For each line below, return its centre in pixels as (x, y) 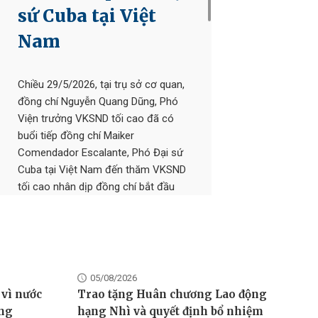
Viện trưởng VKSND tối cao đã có (95, 119)
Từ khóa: (40, 286)
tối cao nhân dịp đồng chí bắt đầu (96, 187)
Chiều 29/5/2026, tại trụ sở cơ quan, (101, 84)
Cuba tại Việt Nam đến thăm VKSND (102, 170)
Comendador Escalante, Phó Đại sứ (100, 153)
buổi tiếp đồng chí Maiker (76, 136)
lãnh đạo (94, 286)
